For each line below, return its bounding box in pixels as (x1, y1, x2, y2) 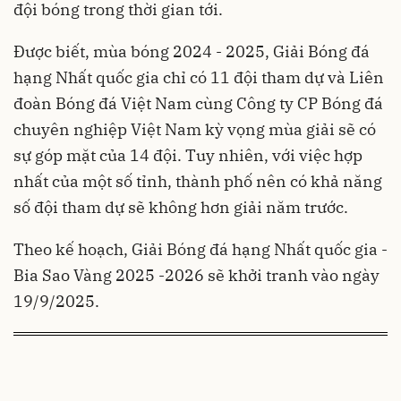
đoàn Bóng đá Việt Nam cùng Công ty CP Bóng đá (13, 93, 383, 115)
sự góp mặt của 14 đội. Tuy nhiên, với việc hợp (13, 145, 363, 166)
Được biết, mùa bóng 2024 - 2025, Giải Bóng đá (13, 41, 370, 63)
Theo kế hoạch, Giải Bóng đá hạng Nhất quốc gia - (13, 239, 388, 260)
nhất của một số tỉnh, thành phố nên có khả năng (13, 171, 382, 192)
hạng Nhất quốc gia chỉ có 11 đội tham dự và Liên (13, 67, 384, 89)
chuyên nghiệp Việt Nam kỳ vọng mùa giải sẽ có (13, 119, 376, 141)
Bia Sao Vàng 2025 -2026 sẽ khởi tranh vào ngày (13, 265, 380, 286)
